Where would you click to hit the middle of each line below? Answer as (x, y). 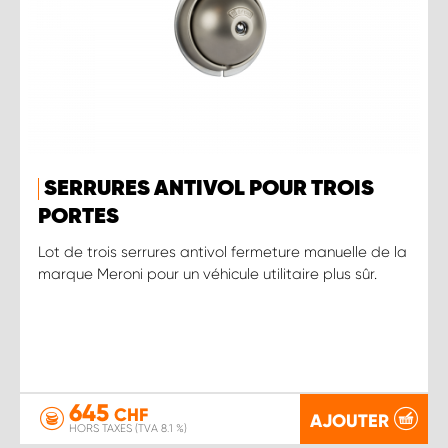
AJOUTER (349, 420)
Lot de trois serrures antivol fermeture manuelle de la (222, 251)
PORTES (78, 216)
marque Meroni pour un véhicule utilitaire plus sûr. (207, 273)
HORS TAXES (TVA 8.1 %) (128, 428)
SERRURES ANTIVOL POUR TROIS (209, 188)
